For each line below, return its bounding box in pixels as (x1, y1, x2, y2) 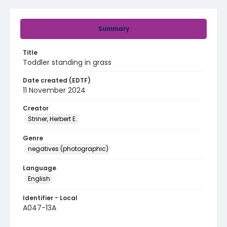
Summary (98, 24, 129, 33)
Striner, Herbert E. (28, 115, 77, 123)
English (28, 174, 50, 183)
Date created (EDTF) (23, 76, 91, 85)
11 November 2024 (23, 85, 86, 95)
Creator (23, 104, 49, 112)
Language (23, 164, 56, 172)
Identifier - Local (23, 194, 78, 202)
